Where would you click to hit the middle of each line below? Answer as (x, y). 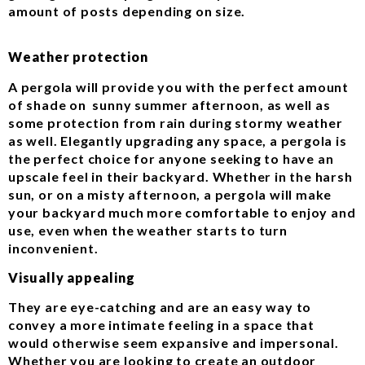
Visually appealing (72, 277)
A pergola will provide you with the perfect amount (178, 86)
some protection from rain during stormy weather (176, 122)
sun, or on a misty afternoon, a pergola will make (170, 194)
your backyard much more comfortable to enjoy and (182, 212)
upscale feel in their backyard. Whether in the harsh (180, 176)
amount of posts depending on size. (127, 11)
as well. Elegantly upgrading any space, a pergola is (178, 140)
